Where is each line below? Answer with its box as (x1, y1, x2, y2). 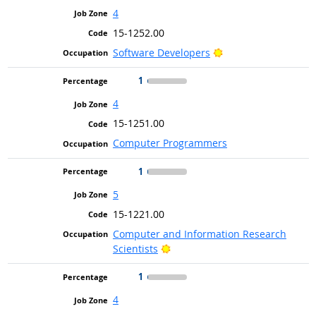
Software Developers (112, 45, 210, 59)
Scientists (112, 241, 158, 255)
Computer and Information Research (112, 226, 286, 241)
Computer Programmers (112, 136, 227, 150)
